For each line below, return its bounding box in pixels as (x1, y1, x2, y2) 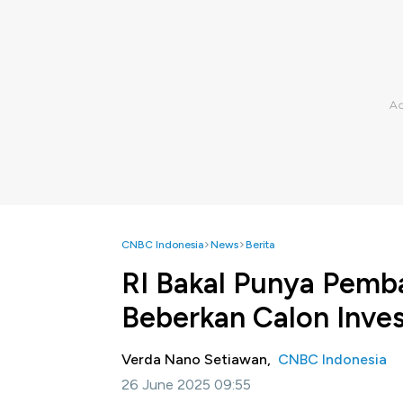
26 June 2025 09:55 (121, 376, 251, 393)
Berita (246, 238, 274, 251)
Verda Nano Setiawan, (121, 351, 278, 368)
